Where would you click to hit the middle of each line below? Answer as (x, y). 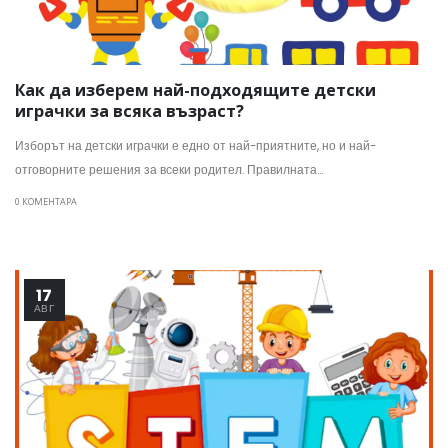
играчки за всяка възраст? (129, 111)
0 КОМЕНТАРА (46, 201)
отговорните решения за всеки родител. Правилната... (169, 169)
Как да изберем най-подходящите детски (195, 90)
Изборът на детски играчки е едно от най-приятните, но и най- (195, 145)
